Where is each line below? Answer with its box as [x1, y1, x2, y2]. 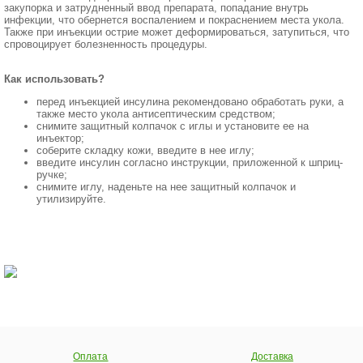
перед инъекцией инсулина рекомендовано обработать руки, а [36, 96, 344, 108]
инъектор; [36, 132, 84, 144]
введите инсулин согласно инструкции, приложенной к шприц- [36, 156, 343, 169]
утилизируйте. [36, 193, 106, 205]
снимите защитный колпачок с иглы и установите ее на [36, 120, 309, 132]
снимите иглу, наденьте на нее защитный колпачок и [36, 181, 296, 193]
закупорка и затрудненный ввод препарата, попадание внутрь [4, 2, 309, 14]
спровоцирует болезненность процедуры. [4, 38, 207, 50]
